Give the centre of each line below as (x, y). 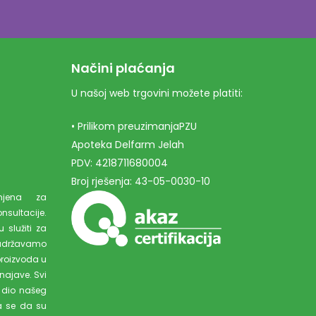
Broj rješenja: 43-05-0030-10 (141, 182)
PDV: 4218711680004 (120, 163)
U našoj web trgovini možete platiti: (157, 93)
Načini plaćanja (123, 68)
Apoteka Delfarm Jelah (128, 145)
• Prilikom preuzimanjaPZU (134, 127)
